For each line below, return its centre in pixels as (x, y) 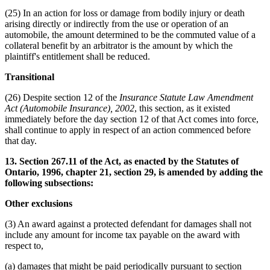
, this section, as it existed (182, 108)
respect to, (24, 245)
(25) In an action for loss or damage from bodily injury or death (125, 13)
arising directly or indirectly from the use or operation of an (117, 24)
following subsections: (49, 183)
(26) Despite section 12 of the (62, 97)
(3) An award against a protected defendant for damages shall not (128, 224)
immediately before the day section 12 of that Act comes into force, (132, 119)
